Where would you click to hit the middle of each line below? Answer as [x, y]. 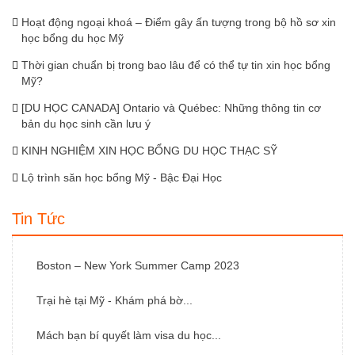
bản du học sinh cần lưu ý [86, 124]
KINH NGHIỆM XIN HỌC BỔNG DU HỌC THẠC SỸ [149, 151]
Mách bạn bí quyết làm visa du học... [129, 336]
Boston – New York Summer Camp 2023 [138, 266]
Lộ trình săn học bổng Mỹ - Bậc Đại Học [122, 178]
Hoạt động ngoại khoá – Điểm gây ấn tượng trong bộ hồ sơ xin [179, 23]
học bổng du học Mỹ [73, 38]
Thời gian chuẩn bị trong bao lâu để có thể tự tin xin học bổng [176, 65]
